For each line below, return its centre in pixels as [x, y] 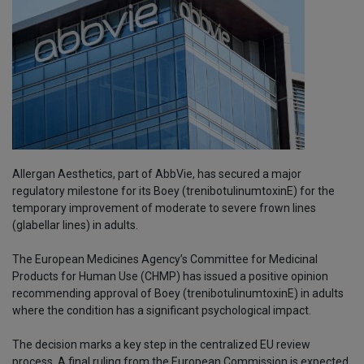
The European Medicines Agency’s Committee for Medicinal [165, 260]
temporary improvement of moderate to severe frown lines [164, 208]
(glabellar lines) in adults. [75, 225]
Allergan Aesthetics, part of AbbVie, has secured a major [157, 174]
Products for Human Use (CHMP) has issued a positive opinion [170, 277]
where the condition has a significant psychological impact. [162, 311]
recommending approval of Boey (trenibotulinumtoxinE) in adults [178, 294]
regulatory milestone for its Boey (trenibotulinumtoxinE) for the [173, 191]
